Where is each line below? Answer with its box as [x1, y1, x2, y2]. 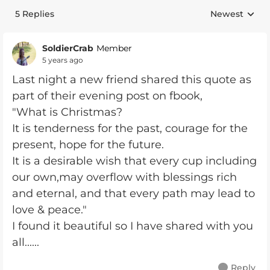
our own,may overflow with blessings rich [12, 171, 237, 184]
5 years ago [42, 55, 83, 64]
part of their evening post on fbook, [12, 89, 202, 102]
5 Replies [15, 8, 54, 19]
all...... [12, 236, 39, 249]
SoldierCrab [42, 42, 93, 54]
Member [96, 43, 132, 54]
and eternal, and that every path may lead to [12, 187, 255, 200]
